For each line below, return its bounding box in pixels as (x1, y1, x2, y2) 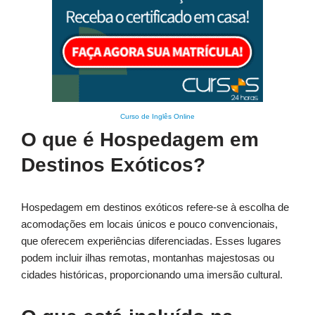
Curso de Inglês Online (120, 112, 195, 121)
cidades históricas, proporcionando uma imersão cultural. (21, 269, 283, 281)
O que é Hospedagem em (21, 129, 259, 151)
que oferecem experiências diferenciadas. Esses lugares (21, 235, 281, 247)
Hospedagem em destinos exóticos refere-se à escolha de (21, 201, 289, 214)
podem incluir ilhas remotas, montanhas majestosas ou (21, 252, 274, 264)
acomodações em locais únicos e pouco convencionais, (21, 218, 278, 231)
